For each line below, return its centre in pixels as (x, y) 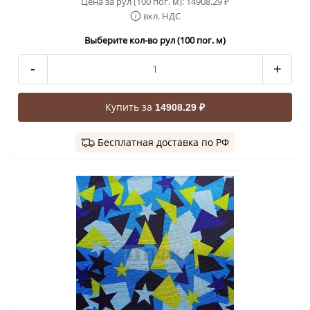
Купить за (130, 107)
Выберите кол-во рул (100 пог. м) (155, 40)
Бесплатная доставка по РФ (163, 142)
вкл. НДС (162, 16)
